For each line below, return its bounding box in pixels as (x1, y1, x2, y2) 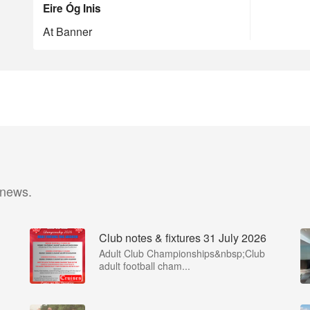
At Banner (43, 24, 92, 39)
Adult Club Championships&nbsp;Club (99, 246, 265, 260)
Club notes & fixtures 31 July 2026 (99, 230, 266, 246)
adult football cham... (99, 259, 190, 273)
